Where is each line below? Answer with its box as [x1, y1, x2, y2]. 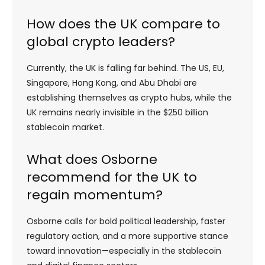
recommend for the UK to [27, 167, 197, 186]
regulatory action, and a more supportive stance [27, 230, 228, 242]
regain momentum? [27, 185, 163, 204]
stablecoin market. [27, 121, 104, 133]
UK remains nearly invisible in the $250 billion [27, 106, 208, 118]
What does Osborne [27, 150, 157, 169]
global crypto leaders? [27, 32, 175, 51]
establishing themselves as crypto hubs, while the [27, 91, 232, 104]
